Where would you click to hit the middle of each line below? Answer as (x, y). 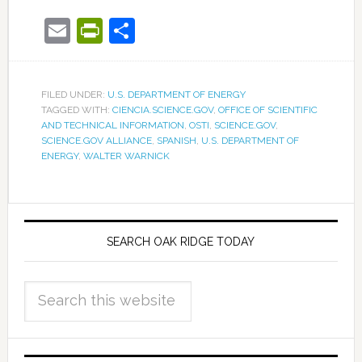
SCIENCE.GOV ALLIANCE (96, 141)
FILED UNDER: (74, 95)
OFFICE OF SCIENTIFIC (267, 110)
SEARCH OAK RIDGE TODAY (181, 242)
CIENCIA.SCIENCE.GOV (162, 110)
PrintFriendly (177, 30)
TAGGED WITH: (76, 110)
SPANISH (176, 141)
